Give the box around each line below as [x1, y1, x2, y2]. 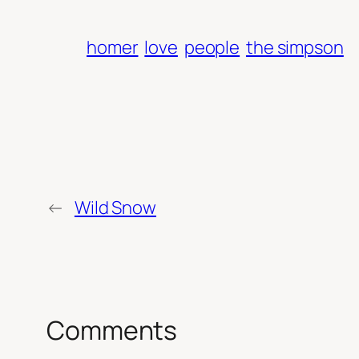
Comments [46, 313, 178, 349]
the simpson [245, 35, 344, 60]
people [184, 35, 240, 60]
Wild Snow [74, 196, 157, 220]
